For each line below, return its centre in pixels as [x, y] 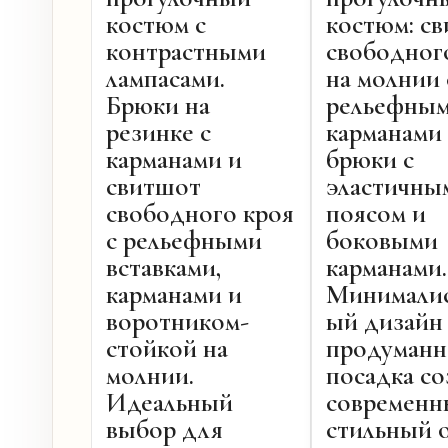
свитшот [153, 187]
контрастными [186, 52]
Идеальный [169, 403]
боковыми [382, 241]
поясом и [376, 214]
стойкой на [167, 349]
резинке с [158, 133]
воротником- [177, 322]
